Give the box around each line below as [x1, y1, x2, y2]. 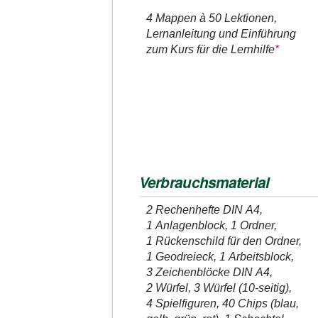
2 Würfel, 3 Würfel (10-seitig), [146, 281, 292, 294]
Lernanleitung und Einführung [146, 28, 296, 40]
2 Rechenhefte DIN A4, [146, 203, 263, 216]
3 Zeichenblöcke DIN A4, [146, 265, 273, 278]
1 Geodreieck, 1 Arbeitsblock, [146, 250, 294, 263]
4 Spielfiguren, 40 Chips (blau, [146, 297, 299, 309]
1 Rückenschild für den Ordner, [146, 234, 302, 247]
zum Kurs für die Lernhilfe [146, 43, 275, 55]
